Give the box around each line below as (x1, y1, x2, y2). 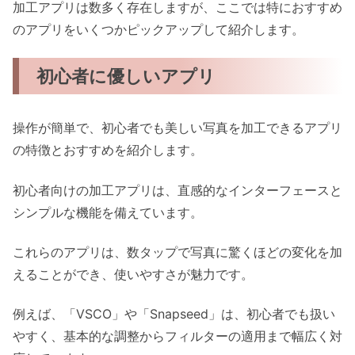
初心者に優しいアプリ (36, 64, 216, 86)
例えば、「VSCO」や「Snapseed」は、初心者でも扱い (13, 306, 335, 323)
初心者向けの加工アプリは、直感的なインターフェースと (13, 181, 342, 198)
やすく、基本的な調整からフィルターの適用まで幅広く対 (13, 328, 342, 345)
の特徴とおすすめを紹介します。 (13, 142, 203, 158)
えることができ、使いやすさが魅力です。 (13, 265, 254, 282)
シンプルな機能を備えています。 (13, 204, 203, 220)
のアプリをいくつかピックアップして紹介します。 (13, 21, 304, 37)
